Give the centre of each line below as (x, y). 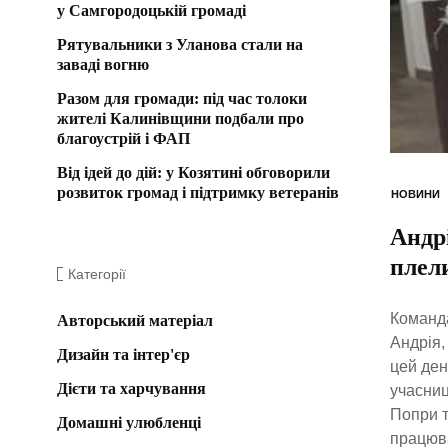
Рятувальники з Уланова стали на (180, 44)
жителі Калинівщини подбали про (180, 118)
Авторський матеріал (135, 320)
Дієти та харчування (131, 388)
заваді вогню (103, 64)
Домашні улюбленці (129, 422)
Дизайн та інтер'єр (123, 354)
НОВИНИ (415, 193)
